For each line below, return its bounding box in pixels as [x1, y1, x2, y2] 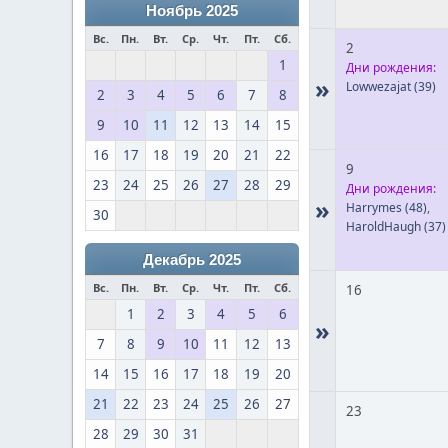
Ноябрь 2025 [146, 3, 238, 19]
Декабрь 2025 [143, 252, 241, 268]
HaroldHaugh [346, 218, 421, 235]
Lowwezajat [346, 78, 411, 95]
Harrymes [346, 199, 402, 216]
